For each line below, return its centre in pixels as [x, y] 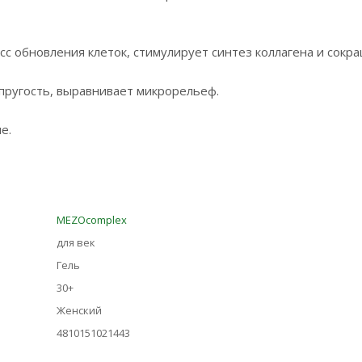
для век [76, 242]
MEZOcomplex [92, 220]
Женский [79, 310]
